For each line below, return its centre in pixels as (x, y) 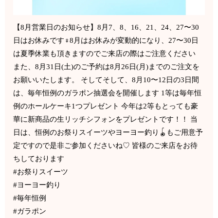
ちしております (39, 159)
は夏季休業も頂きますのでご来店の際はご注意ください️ (105, 54)
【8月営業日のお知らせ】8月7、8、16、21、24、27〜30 (106, 27)
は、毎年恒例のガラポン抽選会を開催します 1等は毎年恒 (108, 93)
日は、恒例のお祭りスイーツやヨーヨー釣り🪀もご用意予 (108, 133)
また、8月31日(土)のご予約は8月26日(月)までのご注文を (107, 67)
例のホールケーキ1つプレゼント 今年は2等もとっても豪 (106, 106)
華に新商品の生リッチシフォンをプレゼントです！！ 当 (106, 119)
